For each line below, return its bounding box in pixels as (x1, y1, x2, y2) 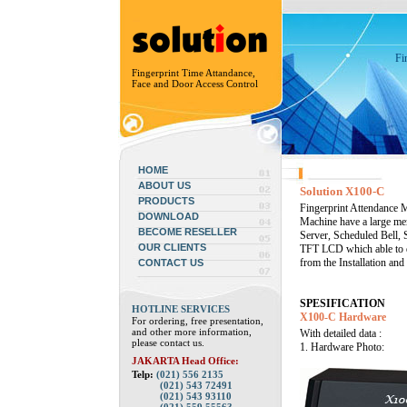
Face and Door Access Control (132, 78, 258, 90)
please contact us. (132, 337, 204, 348)
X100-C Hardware (300, 311, 386, 323)
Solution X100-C (300, 184, 384, 198)
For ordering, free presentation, (132, 315, 263, 326)
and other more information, (132, 326, 252, 337)
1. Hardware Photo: (300, 341, 384, 353)
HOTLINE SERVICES (132, 303, 230, 314)
